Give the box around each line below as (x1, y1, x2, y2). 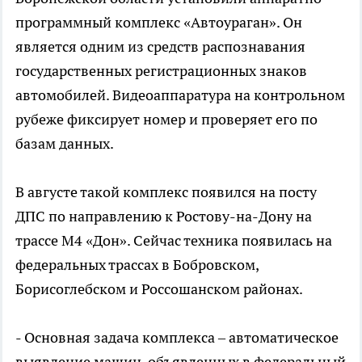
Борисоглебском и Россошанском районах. (15, 280, 303, 298)
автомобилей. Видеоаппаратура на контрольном (15, 86, 345, 104)
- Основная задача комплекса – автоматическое (15, 328, 339, 347)
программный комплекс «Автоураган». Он (15, 13, 302, 32)
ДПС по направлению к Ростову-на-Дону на (15, 207, 312, 225)
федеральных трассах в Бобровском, (15, 255, 259, 274)
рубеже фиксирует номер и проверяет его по (15, 110, 318, 128)
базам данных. (15, 134, 114, 153)
